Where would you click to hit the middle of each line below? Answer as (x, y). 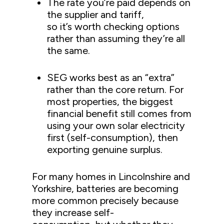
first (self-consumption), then (113, 137)
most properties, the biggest (110, 101)
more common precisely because (105, 200)
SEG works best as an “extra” (111, 77)
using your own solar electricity (116, 125)
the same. (70, 50)
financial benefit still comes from (119, 113)
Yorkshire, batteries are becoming (105, 188)
